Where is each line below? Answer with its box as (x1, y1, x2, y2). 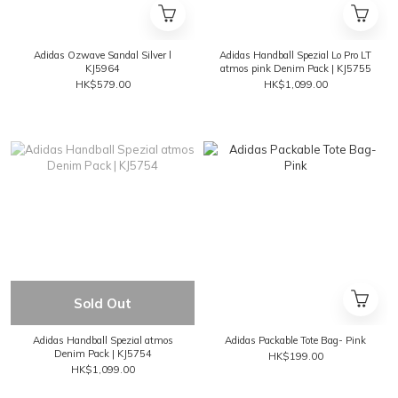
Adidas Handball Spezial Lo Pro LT (219, 49, 371, 61)
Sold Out (74, 295, 131, 312)
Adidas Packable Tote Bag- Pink (225, 334, 366, 346)
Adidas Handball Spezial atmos (32, 334, 173, 346)
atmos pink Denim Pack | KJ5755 (219, 62, 371, 75)
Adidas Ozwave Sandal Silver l (34, 49, 171, 61)
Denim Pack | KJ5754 (53, 347, 152, 360)
